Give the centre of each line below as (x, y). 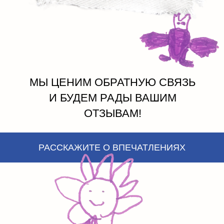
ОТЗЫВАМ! (112, 113)
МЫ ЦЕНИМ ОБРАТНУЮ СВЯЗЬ (112, 82)
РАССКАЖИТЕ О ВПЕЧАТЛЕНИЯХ (112, 147)
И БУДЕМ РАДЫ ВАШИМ (112, 98)
